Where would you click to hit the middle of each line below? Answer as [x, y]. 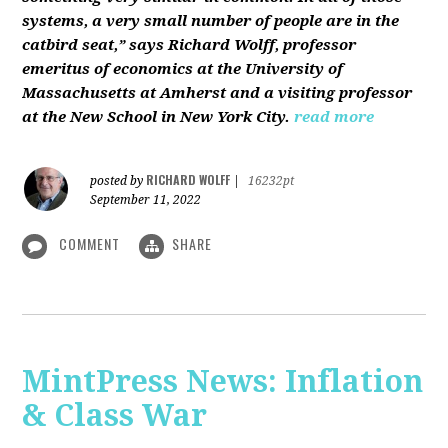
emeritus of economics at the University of [183, 69]
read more [334, 117]
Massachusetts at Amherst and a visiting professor [217, 93]
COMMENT [90, 244]
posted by [118, 181]
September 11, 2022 [146, 200]
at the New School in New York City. [156, 117]
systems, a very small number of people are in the [211, 21]
